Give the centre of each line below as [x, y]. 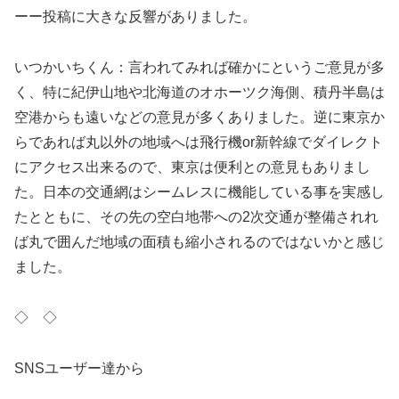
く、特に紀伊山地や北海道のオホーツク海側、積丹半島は [199, 93]
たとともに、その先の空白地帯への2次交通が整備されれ [196, 217]
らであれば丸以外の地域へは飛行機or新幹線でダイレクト [199, 142]
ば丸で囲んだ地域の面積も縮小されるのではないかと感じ [199, 242]
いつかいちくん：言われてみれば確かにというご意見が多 [199, 68]
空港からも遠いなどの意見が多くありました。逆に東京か [199, 118]
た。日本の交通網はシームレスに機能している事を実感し [199, 192]
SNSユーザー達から [79, 368]
